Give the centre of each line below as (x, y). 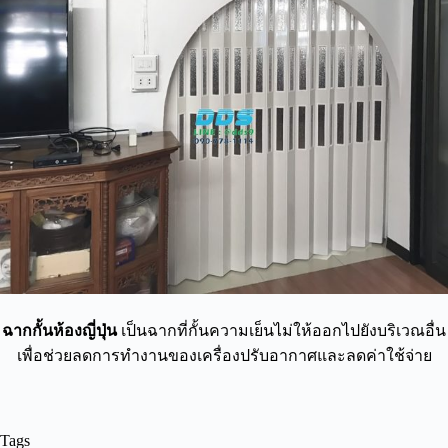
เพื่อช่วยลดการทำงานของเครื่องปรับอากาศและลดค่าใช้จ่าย (224, 356)
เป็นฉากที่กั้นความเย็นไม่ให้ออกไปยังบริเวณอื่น (281, 331)
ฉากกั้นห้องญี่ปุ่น (59, 331)
